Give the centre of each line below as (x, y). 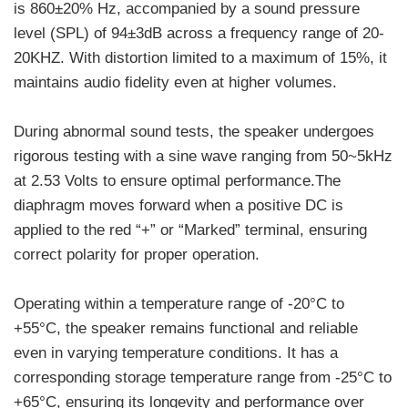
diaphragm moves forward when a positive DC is (178, 205)
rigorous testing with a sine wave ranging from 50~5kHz (203, 156)
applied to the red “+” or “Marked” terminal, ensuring (190, 229)
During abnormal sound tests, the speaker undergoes (194, 131)
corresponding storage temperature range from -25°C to (203, 377)
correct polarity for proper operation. (137, 254)
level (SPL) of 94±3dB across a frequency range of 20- (199, 33)
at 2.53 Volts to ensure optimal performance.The (177, 180)
